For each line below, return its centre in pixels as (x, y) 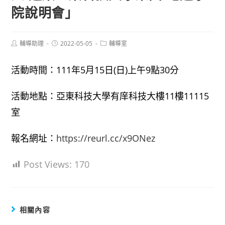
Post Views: (48, 164)
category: (113, 50)
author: (21, 50)
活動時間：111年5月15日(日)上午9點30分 (95, 70)
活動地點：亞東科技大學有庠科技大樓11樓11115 (110, 96)
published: (66, 50)
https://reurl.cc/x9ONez (106, 138)
